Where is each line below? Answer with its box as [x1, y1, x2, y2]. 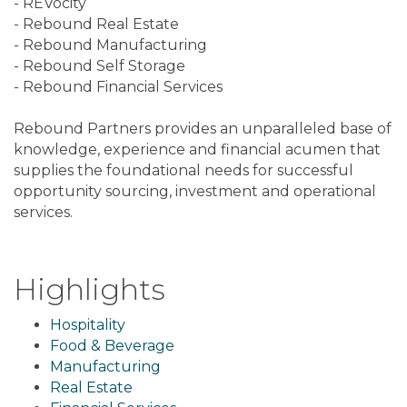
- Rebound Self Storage [14, 57, 185, 75]
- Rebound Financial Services [14, 78, 223, 96]
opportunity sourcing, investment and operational [14, 183, 376, 201]
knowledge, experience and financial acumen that [14, 141, 381, 159]
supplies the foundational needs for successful [14, 162, 353, 180]
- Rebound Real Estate [14, 15, 179, 34]
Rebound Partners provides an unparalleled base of [14, 120, 392, 138]
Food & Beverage [50, 337, 174, 355]
